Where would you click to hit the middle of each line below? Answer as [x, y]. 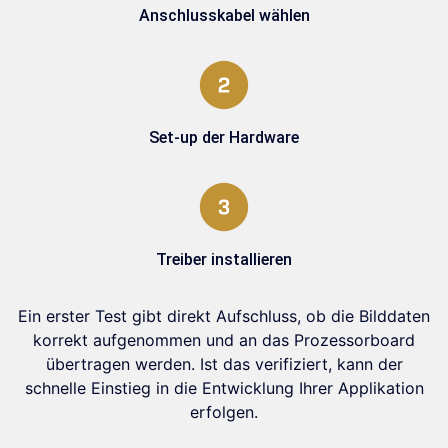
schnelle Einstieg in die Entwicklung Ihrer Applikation [224, 388]
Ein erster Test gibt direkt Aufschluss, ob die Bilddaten [224, 316]
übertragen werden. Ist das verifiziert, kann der [224, 364]
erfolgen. [224, 412]
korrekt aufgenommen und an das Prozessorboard [224, 340]
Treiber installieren [224, 259]
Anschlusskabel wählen [224, 15]
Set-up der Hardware [224, 137]
